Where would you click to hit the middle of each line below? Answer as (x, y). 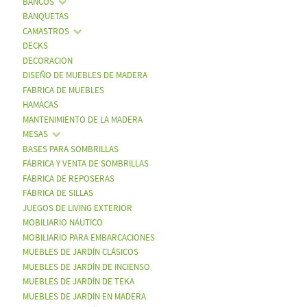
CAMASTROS (46, 31)
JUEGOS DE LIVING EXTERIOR (77, 208)
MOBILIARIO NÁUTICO (62, 223)
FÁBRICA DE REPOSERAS (68, 179)
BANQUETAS (45, 17)
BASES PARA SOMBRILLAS (70, 149)
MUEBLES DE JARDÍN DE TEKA (78, 282)
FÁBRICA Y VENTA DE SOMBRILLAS (85, 164)
